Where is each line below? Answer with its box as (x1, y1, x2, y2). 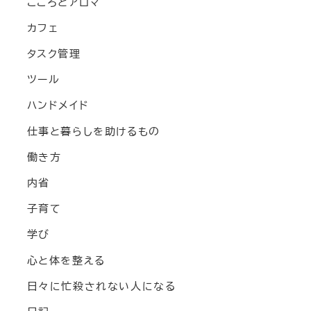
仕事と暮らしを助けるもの (26, 126, 160, 137)
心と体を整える (26, 255, 106, 266)
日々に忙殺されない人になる (26, 280, 176, 292)
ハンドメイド (26, 100, 90, 111)
